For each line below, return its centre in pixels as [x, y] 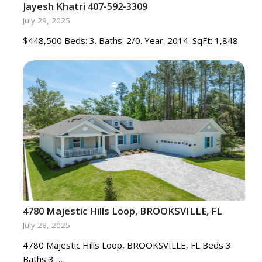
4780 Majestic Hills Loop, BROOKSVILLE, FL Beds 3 [128, 245]
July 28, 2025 [46, 225]
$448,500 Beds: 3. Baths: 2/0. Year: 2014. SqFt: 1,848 [130, 40]
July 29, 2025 [46, 20]
